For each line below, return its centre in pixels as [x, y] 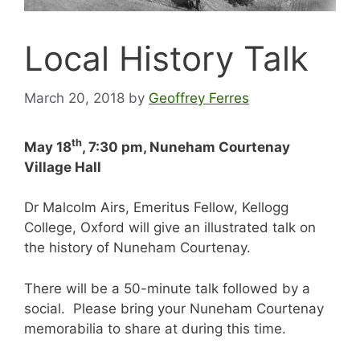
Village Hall [63, 167]
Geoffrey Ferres [199, 98]
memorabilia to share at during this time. [155, 328]
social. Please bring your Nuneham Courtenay [174, 308]
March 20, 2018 [74, 98]
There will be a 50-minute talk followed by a [167, 288]
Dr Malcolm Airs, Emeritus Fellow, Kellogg [156, 208]
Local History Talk [166, 59]
